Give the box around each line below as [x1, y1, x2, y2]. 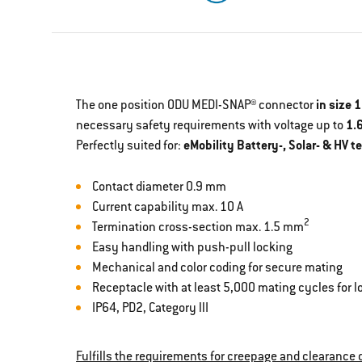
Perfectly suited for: [76, 138, 184, 154]
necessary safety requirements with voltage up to [76, 118, 347, 133]
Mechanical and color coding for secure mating [92, 260, 343, 276]
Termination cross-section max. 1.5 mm [92, 220, 305, 235]
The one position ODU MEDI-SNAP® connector [76, 98, 317, 113]
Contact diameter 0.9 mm [92, 179, 227, 195]
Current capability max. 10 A [92, 200, 244, 215]
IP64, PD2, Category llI [92, 301, 209, 316]
